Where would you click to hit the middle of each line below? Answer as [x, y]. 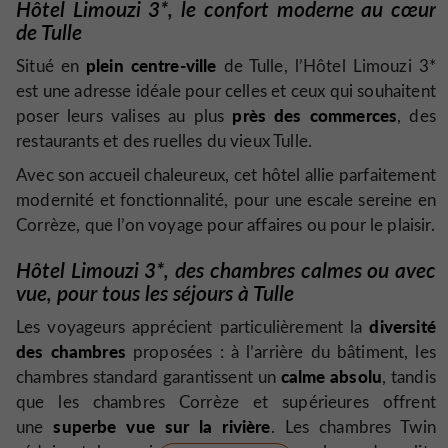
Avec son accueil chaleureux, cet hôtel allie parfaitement [226, 174]
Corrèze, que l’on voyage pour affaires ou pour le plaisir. [225, 224]
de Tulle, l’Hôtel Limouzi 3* [326, 66]
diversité [402, 326]
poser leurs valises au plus [124, 116]
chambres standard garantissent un [148, 377]
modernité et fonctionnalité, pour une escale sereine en [226, 199]
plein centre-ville [151, 65]
